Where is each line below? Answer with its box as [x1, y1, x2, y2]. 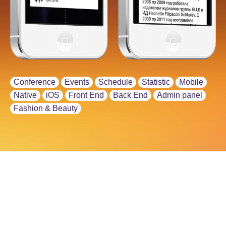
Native [14, 90, 37, 99]
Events [65, 77, 89, 86]
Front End [69, 90, 104, 99]
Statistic [142, 77, 170, 86]
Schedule [98, 77, 133, 86]
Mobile [179, 77, 203, 86]
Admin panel [157, 90, 202, 99]
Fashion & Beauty [14, 103, 78, 112]
